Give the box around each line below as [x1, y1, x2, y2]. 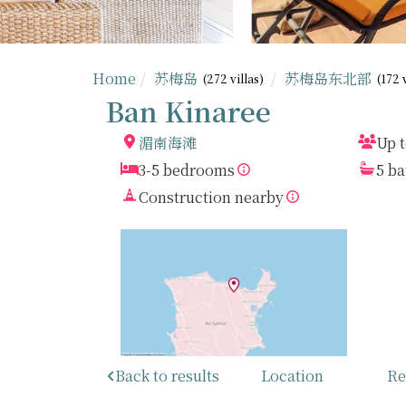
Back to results [114, 364, 219, 386]
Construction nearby [139, 186, 284, 208]
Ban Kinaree [106, 90, 271, 130]
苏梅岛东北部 [284, 67, 375, 89]
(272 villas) [203, 71, 265, 87]
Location [260, 364, 324, 386]
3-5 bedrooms [139, 159, 235, 180]
